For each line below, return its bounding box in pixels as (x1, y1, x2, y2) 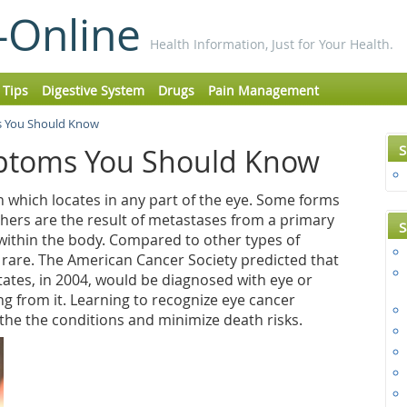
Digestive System (42, 82, 144, 99)
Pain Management (208, 82, 319, 99)
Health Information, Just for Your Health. (150, 35, 393, 53)
